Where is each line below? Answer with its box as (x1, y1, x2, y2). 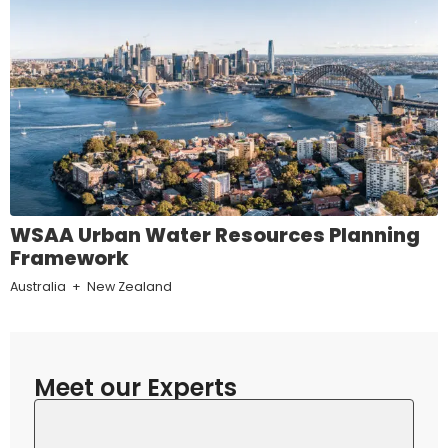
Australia (10, 278, 66, 296)
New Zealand (87, 278, 172, 296)
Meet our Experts (34, 371, 237, 405)
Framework (10, 244, 129, 273)
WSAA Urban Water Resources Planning (10, 221, 420, 250)
